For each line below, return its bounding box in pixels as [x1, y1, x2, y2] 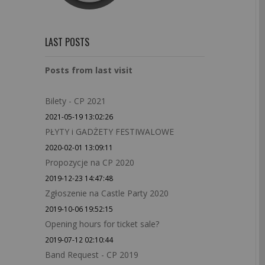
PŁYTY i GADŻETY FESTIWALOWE [45, 126, 174, 137]
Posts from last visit [45, 64, 132, 76]
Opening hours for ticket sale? [45, 218, 159, 230]
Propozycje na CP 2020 [45, 157, 134, 168]
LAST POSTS [45, 35, 89, 49]
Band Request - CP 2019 [45, 249, 138, 260]
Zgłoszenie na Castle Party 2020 [45, 188, 169, 199]
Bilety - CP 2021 [45, 95, 106, 106]
